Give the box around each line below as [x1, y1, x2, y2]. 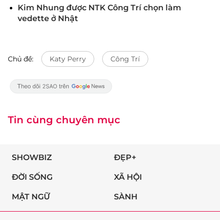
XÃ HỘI [114, 172, 142, 182]
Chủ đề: [8, 55, 33, 63]
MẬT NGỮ [12, 192, 50, 201]
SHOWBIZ [12, 153, 52, 162]
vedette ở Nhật [18, 14, 78, 23]
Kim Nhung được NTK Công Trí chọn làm [18, 3, 181, 12]
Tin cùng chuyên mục [8, 114, 120, 126]
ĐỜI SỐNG [12, 172, 53, 182]
